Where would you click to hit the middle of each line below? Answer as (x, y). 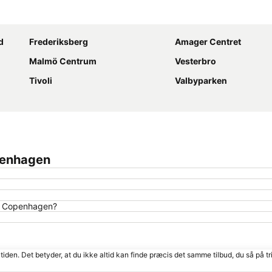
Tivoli (41, 81)
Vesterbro (195, 61)
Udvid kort (184, 15)
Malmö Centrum (63, 61)
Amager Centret (208, 42)
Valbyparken (201, 81)
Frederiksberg (59, 42)
